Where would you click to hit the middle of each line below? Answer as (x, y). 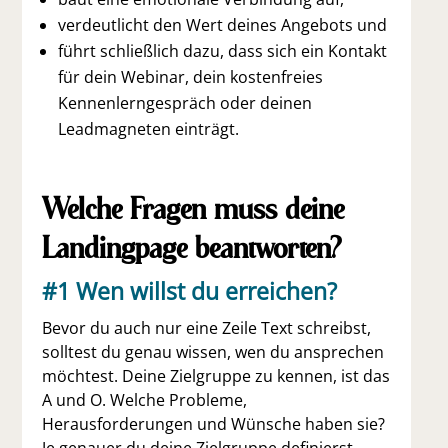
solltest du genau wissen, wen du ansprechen (213, 352)
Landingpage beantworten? (192, 247)
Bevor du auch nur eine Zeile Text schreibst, (207, 328)
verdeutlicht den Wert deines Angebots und (223, 25)
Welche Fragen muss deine (193, 208)
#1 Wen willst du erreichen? (190, 291)
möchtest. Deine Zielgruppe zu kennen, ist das (216, 376)
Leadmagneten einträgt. (149, 129)
